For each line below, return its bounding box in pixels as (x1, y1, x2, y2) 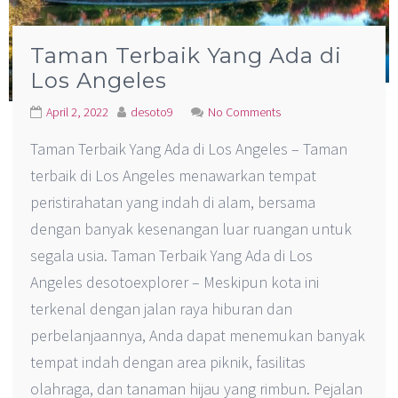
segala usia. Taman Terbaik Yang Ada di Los (30, 245, 314, 267)
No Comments (208, 104, 282, 121)
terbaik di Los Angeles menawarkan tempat (30, 165, 317, 187)
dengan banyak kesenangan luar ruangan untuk (30, 219, 353, 240)
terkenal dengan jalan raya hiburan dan (30, 298, 293, 320)
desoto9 (131, 104, 174, 121)
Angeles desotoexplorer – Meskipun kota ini (30, 272, 320, 293)
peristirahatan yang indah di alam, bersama (30, 192, 316, 213)
